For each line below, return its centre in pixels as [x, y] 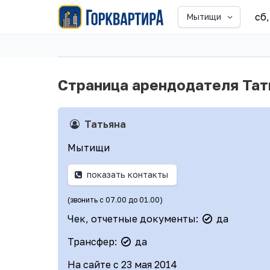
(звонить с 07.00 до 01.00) [115, 199]
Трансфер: [93, 241]
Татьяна [105, 124]
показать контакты [128, 175]
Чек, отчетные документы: [134, 218]
